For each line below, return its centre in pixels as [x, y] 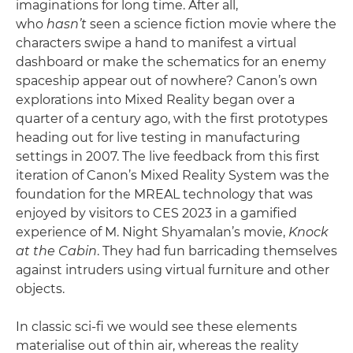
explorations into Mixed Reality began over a [155, 100]
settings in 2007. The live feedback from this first [168, 156]
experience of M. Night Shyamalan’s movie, [152, 232]
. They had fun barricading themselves [217, 251]
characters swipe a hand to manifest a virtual [156, 43]
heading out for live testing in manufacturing [158, 137]
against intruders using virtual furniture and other [173, 270]
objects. [40, 289]
